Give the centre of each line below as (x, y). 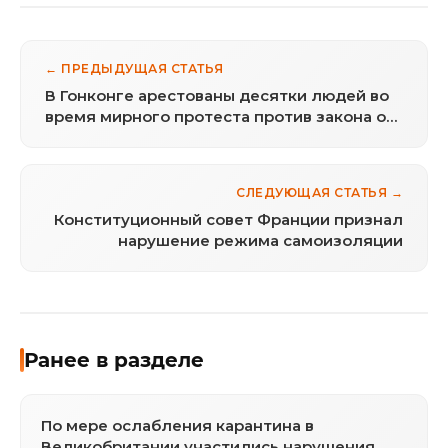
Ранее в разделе (114, 360)
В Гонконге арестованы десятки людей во (217, 96)
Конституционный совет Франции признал (228, 220)
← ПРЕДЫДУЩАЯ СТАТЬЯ (134, 69)
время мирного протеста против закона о (215, 117)
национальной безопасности (163, 138)
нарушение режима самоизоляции (260, 241)
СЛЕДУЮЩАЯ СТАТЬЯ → (319, 193)
